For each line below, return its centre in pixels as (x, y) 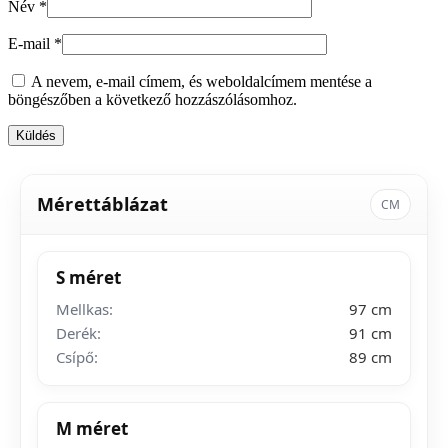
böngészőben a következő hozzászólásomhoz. (152, 99)
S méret (88, 277)
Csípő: (77, 356)
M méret (92, 428)
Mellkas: (84, 308)
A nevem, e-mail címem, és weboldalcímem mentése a (201, 81)
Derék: (78, 332)
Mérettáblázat (103, 204)
